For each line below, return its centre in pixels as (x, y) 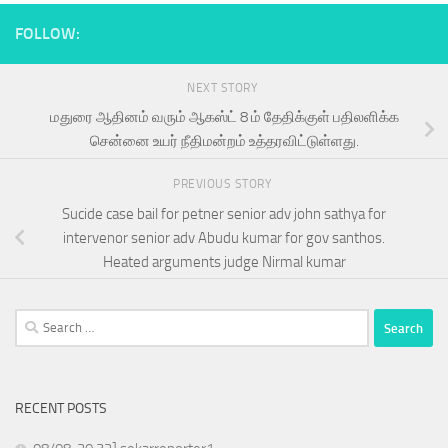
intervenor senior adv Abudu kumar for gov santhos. (224, 237)
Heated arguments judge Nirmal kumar (224, 261)
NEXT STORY (224, 88)
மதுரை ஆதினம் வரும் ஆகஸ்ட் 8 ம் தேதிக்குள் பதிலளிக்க (224, 117)
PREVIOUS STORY (224, 183)
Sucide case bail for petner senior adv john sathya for (224, 213)
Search (35, 320)
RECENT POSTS (61, 409)
